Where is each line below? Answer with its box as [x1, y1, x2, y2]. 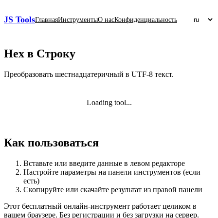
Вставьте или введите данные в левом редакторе [23, 159, 185, 167]
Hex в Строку [4, 47, 75, 60]
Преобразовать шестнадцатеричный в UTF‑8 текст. [4, 70, 174, 78]
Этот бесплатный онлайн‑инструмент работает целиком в [4, 201, 197, 210]
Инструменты [58, 16, 98, 23]
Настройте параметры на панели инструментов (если [23, 167, 200, 176]
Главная [35, 16, 58, 23]
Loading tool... [86, 98, 132, 107]
